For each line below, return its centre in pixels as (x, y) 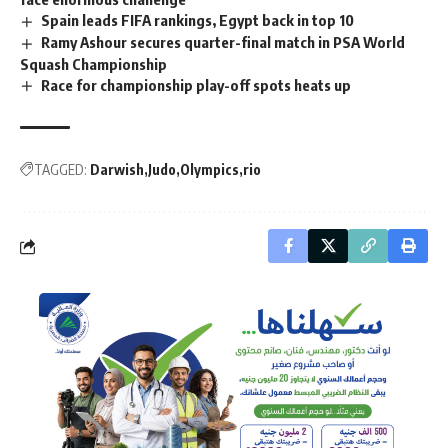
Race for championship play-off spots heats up (196, 84)
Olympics (209, 170)
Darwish (117, 170)
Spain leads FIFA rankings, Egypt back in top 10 (198, 19)
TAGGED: (60, 170)
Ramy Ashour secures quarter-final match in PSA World (223, 41)
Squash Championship (93, 63)
